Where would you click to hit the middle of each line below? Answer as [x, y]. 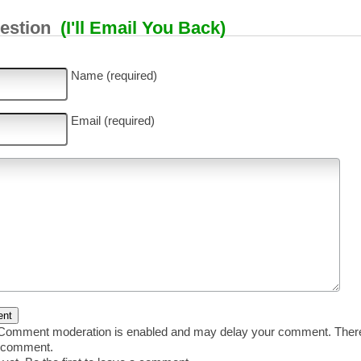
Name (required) [114, 75]
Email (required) [112, 120]
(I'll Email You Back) [143, 27]
